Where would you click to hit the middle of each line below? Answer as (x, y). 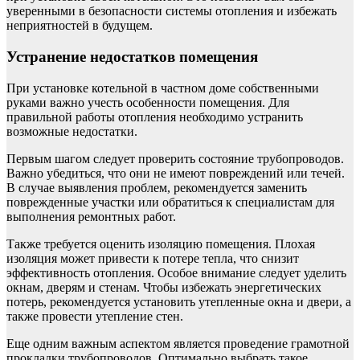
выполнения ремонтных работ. (91, 216)
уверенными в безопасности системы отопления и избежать (172, 11)
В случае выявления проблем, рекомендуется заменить (157, 187)
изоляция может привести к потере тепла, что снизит (153, 258)
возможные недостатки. (72, 131)
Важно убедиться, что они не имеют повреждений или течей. (176, 173)
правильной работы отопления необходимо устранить (155, 117)
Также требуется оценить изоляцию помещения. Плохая (161, 243)
